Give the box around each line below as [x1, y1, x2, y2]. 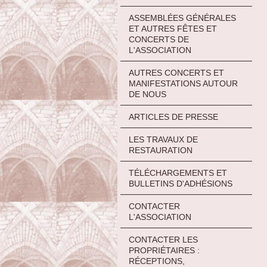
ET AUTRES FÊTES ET [129, 24, 217, 34]
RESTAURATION [129, 145, 193, 155]
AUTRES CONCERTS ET [129, 68, 224, 78]
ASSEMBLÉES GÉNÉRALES [129, 13, 236, 23]
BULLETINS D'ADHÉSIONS [129, 178, 232, 188]
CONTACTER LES [129, 234, 198, 244]
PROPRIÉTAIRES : [129, 245, 200, 255]
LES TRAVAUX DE [129, 134, 198, 144]
